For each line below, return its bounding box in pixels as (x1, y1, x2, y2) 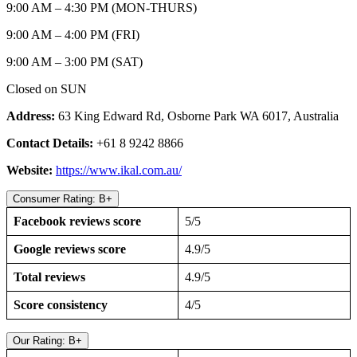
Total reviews (14, 269, 85, 284)
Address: (6, 108, 58, 123)
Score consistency (14, 297, 108, 312)
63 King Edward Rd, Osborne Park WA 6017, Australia (58, 108, 339, 123)
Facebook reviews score (14, 214, 141, 228)
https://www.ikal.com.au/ (56, 163, 182, 177)
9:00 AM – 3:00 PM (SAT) (6, 54, 143, 69)
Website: (6, 163, 56, 177)
